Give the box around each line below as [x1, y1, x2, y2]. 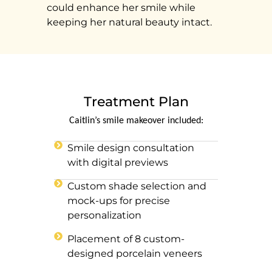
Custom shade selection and [67, 180, 207, 192]
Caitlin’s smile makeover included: [69, 116, 203, 126]
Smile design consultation [67, 141, 195, 154]
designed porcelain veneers [67, 247, 203, 259]
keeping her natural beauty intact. [47, 16, 212, 29]
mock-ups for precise [67, 194, 171, 206]
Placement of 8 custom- [67, 233, 185, 245]
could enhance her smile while [47, 2, 196, 14]
